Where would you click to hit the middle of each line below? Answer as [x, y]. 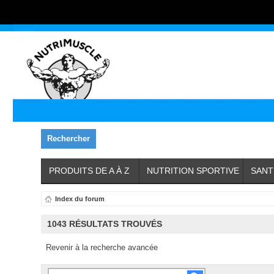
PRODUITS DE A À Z [90, 171]
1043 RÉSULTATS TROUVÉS [105, 224]
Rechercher [69, 139]
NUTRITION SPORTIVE [193, 171]
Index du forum [80, 199]
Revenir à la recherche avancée [102, 247]
